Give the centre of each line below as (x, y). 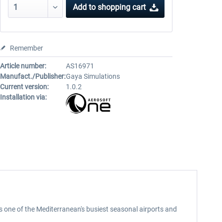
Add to (84, 7)
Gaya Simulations (93, 76)
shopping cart (122, 7)
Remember (26, 48)
